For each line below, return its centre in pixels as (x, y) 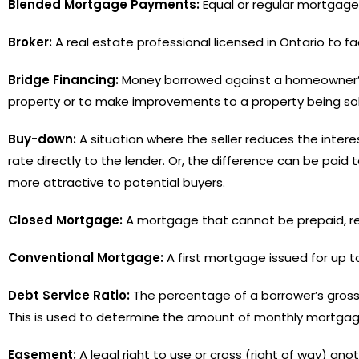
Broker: (30, 42)
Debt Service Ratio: (69, 295)
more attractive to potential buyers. (117, 182)
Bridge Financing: (63, 79)
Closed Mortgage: (65, 220)
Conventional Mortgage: (86, 257)
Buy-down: (42, 139)
